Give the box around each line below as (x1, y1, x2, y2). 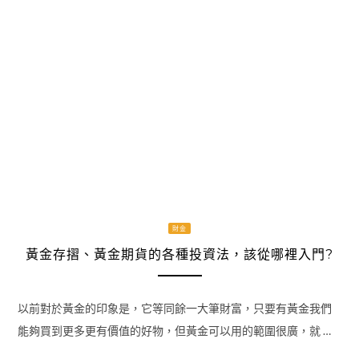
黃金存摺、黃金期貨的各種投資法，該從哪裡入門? (26, 247, 333, 263)
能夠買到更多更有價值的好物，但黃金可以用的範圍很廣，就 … (17, 323, 331, 337)
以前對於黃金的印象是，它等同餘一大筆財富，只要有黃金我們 (17, 301, 332, 315)
